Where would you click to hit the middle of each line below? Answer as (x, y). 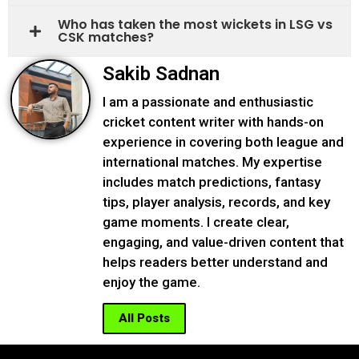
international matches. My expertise (212, 161)
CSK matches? (106, 37)
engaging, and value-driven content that (223, 242)
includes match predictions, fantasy (212, 182)
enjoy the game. (151, 282)
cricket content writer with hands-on (213, 121)
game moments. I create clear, (196, 222)
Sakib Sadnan (161, 73)
